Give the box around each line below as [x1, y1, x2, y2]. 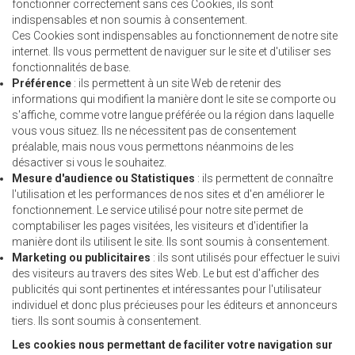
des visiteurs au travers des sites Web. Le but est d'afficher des [12, 267, 319, 280]
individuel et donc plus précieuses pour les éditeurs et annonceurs [12, 299, 338, 311]
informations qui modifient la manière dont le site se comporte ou [12, 93, 336, 105]
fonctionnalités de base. [12, 61, 131, 74]
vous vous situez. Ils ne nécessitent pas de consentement [12, 124, 296, 137]
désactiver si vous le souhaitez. [12, 156, 166, 169]
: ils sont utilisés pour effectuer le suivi [151, 251, 340, 264]
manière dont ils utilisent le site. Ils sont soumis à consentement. [12, 235, 330, 248]
